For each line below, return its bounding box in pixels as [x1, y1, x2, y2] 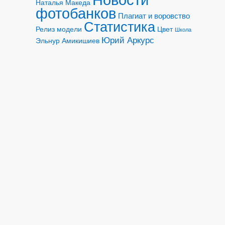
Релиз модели [35, 26, 82, 34]
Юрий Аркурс [101, 36, 154, 46]
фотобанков [35, 5, 116, 22]
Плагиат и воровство [118, 12, 190, 21]
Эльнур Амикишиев [35, 37, 99, 45]
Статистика [83, 19, 155, 35]
